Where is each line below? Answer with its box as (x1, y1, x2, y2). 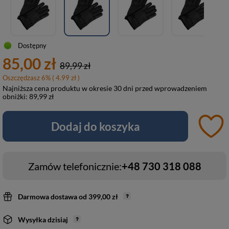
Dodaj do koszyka (51, 119, 140, 133)
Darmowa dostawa (18, 192, 77, 201)
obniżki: (3, 92, 29, 101)
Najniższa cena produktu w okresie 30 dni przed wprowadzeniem (3, 84, 207, 93)
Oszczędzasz (3, 74, 41, 82)
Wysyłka (18, 215, 48, 224)
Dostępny (18, 41, 47, 50)
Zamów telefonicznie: (28, 159, 122, 172)
